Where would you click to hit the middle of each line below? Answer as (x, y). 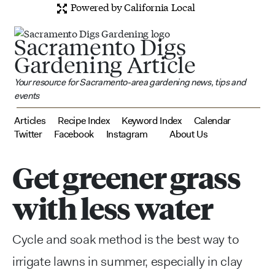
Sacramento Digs (100, 46)
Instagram (127, 134)
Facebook (74, 134)
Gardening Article (105, 64)
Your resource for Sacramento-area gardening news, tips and (130, 82)
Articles (30, 120)
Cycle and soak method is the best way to (126, 239)
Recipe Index (84, 120)
